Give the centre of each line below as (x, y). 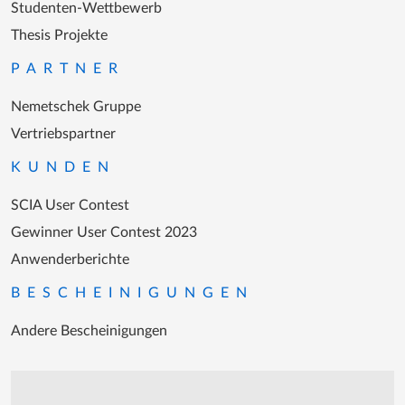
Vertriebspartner (63, 134)
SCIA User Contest (70, 206)
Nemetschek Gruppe (76, 107)
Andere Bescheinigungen (89, 331)
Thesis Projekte (59, 36)
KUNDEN (63, 168)
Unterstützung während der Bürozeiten (152, 389)
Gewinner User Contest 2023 (104, 233)
